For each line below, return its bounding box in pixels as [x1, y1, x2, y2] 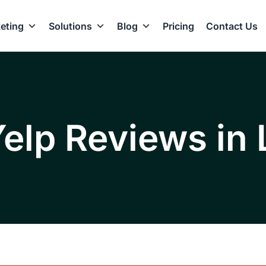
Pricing [162, 20, 194, 32]
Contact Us [205, 20, 258, 32]
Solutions [48, 20, 92, 32]
